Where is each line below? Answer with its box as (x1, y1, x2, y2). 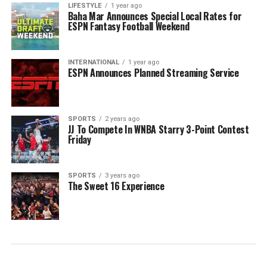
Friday (67, 132, 91, 147)
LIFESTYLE (67, 2, 102, 10)
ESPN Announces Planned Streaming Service (67, 66, 239, 80)
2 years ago (104, 115, 139, 123)
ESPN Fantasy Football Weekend (67, 19, 190, 33)
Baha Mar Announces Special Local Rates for (67, 9, 242, 23)
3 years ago (104, 172, 139, 179)
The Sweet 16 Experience (67, 179, 164, 193)
